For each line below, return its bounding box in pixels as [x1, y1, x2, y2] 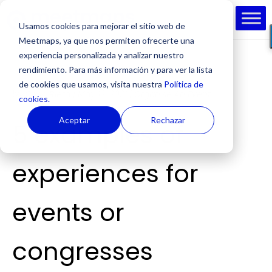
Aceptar [58, 114, 90, 125]
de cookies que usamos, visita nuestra [18, 78, 162, 89]
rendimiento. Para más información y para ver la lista [18, 64, 212, 75]
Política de [161, 78, 203, 89]
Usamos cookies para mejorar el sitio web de [18, 20, 185, 31]
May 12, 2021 [78, 88, 127, 100]
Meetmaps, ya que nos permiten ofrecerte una [18, 35, 194, 46]
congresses [12, 234, 153, 268]
